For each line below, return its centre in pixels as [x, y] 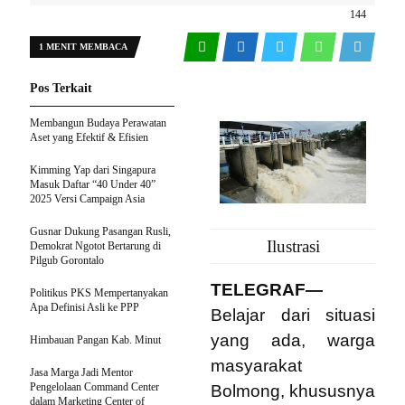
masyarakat [256, 366]
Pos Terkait [61, 88]
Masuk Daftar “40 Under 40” [93, 184]
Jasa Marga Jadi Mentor [81, 372]
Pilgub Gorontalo [67, 260]
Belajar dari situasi [293, 315]
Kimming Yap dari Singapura [93, 170]
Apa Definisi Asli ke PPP [85, 307]
